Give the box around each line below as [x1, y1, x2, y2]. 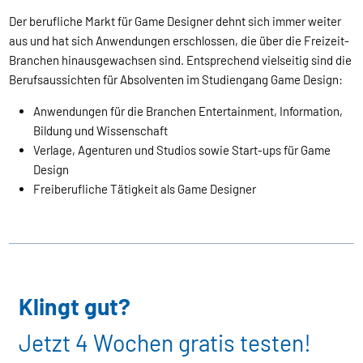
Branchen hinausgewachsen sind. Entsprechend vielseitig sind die [9, 53, 352, 68]
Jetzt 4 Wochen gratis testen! [18, 329, 311, 357]
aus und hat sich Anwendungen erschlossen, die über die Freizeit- [9, 33, 350, 49]
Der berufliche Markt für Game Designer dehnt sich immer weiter [9, 14, 342, 29]
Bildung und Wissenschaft [33, 123, 169, 139]
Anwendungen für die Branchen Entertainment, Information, [33, 104, 344, 119]
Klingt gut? [18, 293, 135, 321]
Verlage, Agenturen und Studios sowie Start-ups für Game [33, 143, 331, 158]
